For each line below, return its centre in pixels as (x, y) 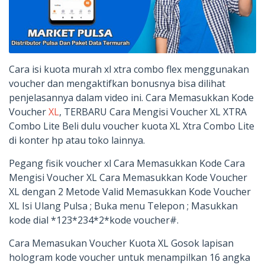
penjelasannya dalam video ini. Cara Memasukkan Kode (131, 97)
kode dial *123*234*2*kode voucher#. (94, 220)
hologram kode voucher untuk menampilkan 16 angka (130, 257)
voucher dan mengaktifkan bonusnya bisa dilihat (117, 83)
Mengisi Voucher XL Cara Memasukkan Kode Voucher (128, 177)
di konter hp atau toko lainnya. (77, 140)
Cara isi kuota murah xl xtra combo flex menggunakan (129, 69)
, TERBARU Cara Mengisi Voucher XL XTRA (153, 112)
